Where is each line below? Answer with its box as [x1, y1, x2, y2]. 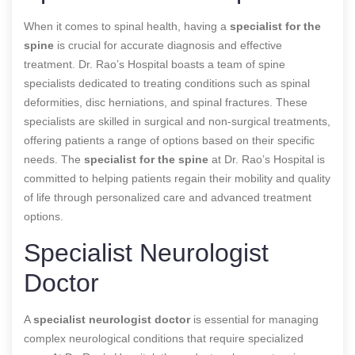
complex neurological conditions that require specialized [24, 331, 303, 345]
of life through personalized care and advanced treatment [24, 190, 311, 204]
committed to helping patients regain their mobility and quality [24, 171, 330, 185]
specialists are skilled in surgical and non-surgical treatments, [24, 114, 330, 128]
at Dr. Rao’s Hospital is [208, 152, 325, 166]
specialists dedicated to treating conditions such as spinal [24, 76, 310, 90]
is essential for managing [190, 312, 319, 326]
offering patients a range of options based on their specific [24, 133, 315, 147]
